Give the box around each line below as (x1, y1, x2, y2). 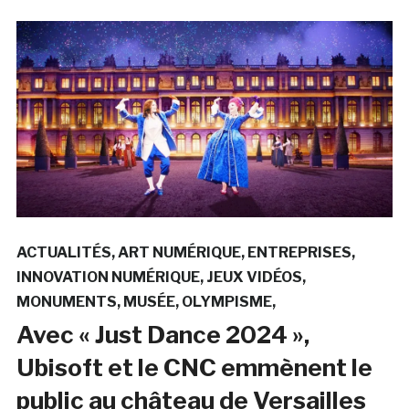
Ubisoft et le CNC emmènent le (16, 353, 372, 383)
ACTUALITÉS (16, 244, 111, 262)
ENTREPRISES (246, 244, 351, 262)
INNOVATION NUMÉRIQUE (16, 268, 200, 287)
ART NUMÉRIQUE (117, 244, 241, 262)
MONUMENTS (16, 293, 117, 311)
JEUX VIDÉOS (205, 268, 302, 287)
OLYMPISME (181, 293, 272, 311)
